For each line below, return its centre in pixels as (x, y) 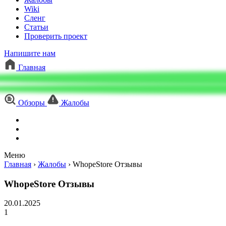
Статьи (36, 27)
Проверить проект (56, 36)
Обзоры (32, 103)
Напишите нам (30, 53)
